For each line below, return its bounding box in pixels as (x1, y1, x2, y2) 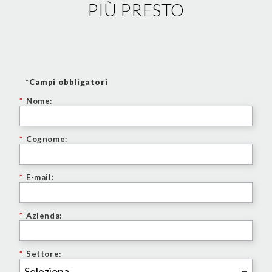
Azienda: (26, 211, 62, 221)
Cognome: (26, 134, 67, 144)
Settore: (26, 249, 61, 259)
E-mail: (26, 172, 54, 183)
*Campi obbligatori (25, 77, 108, 87)
